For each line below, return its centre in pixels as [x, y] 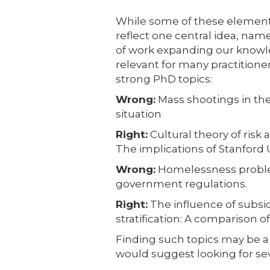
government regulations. [181, 184]
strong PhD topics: [164, 79]
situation [139, 114]
